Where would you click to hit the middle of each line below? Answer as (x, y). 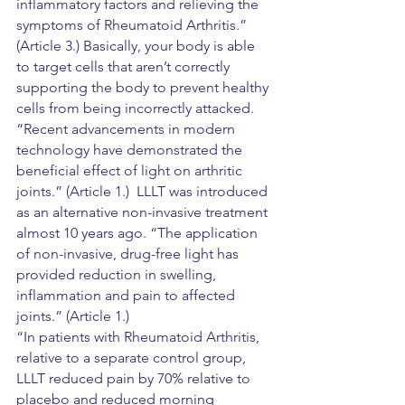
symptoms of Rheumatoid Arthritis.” (135, 25)
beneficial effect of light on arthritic (131, 170)
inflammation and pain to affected (127, 295)
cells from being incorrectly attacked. (135, 108)
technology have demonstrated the (131, 150)
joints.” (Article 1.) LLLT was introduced (144, 191)
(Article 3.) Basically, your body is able (137, 46)
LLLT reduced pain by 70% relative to (135, 378)
